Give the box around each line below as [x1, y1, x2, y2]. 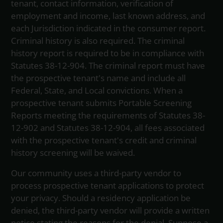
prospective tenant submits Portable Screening [11, 97, 192, 109]
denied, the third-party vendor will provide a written [11, 205, 210, 217]
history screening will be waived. [11, 147, 135, 159]
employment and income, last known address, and [11, 10, 206, 22]
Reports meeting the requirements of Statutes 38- [11, 110, 206, 121]
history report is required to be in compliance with [11, 47, 205, 59]
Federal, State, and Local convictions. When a [11, 85, 183, 97]
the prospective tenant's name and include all [11, 72, 186, 84]
